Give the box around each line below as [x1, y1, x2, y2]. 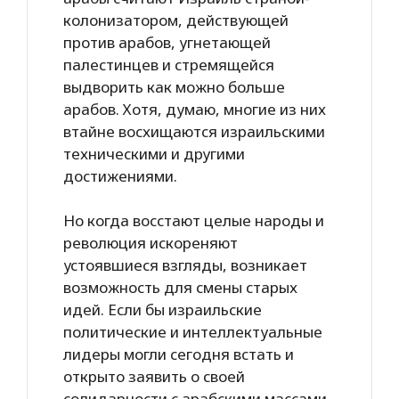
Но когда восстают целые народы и [63, 210, 324, 231]
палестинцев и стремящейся [63, 53, 274, 75]
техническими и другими [63, 142, 245, 164]
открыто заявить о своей [63, 366, 245, 387]
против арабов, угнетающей [63, 31, 271, 53]
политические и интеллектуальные [63, 322, 322, 342]
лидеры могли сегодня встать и [63, 344, 294, 364]
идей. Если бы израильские [63, 299, 262, 320]
